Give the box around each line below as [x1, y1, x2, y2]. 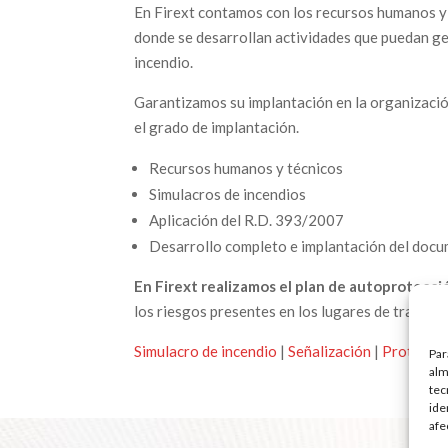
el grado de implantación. [134, 117, 300, 136]
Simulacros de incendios [149, 184, 307, 203]
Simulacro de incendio [134, 341, 278, 360]
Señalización [288, 341, 372, 360]
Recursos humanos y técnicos [149, 158, 344, 177]
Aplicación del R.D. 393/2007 [149, 210, 345, 229]
